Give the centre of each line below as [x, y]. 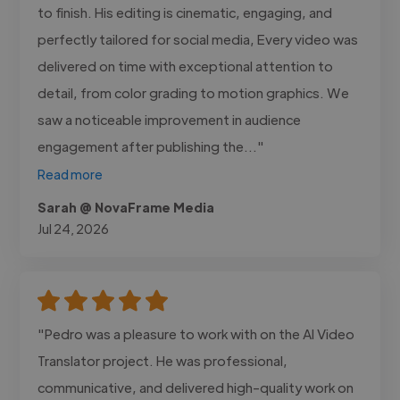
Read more [71, 174]
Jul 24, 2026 [74, 228]
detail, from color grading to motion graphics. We [194, 92]
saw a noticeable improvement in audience [170, 119]
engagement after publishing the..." [151, 146]
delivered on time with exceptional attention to [186, 65]
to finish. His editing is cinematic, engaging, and [185, 12]
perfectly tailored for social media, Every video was [198, 38]
